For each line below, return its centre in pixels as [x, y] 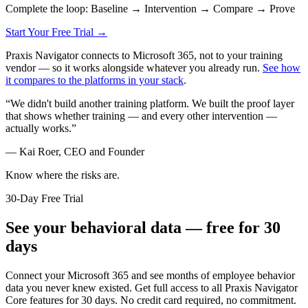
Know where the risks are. [63, 175]
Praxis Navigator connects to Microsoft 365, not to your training [144, 55]
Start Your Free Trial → [56, 32]
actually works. [38, 128]
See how [282, 67]
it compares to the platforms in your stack [95, 80]
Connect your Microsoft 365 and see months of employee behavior [150, 275]
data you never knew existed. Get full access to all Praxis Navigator [152, 287]
